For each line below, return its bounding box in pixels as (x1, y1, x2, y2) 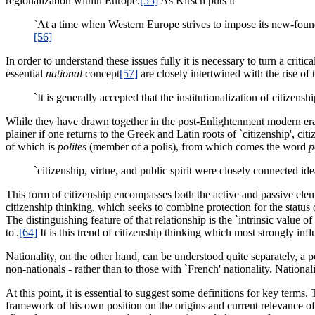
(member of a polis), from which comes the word (86, 140, 309, 153)
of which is (6, 140, 58, 153)
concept (82, 67, 120, 79)
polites (58, 140, 86, 153)
